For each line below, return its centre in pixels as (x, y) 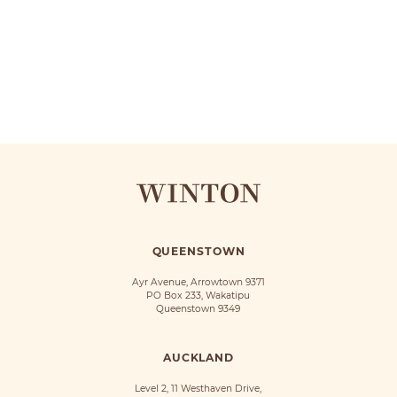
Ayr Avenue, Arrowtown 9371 (198, 282)
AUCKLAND (198, 358)
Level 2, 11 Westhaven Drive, (198, 389)
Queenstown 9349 (198, 309)
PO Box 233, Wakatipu (198, 296)
